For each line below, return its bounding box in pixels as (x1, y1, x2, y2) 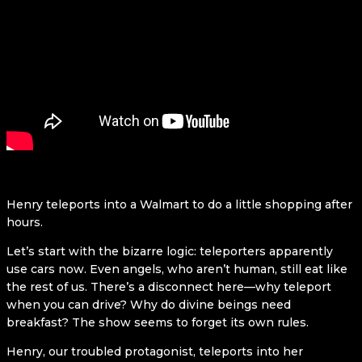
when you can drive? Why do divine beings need (6, 297, 291, 313)
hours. (6, 215, 43, 230)
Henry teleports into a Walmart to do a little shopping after (6, 197, 352, 213)
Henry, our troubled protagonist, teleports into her (6, 344, 303, 360)
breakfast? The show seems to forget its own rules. (6, 315, 309, 330)
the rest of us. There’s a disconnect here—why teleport (6, 280, 331, 295)
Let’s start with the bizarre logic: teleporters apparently (6, 244, 333, 259)
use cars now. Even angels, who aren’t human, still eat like (6, 262, 347, 277)
